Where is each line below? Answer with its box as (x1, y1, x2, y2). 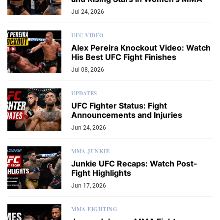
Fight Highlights (71, 167, 131, 178)
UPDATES (71, 89, 97, 97)
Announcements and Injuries (71, 110, 182, 120)
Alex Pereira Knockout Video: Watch (71, 42, 211, 53)
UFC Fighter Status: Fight (71, 100, 167, 110)
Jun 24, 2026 (71, 124, 106, 131)
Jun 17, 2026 (71, 182, 106, 189)
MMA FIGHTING (71, 205, 117, 213)
